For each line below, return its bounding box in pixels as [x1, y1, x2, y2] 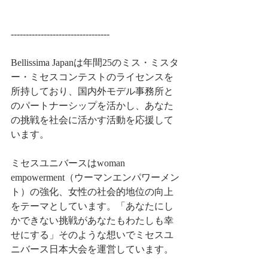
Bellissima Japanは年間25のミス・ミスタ [11, 57, 179, 68]
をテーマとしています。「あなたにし [11, 201, 173, 211]
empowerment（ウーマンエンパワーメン [11, 172, 179, 182]
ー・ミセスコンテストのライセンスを [11, 72, 173, 82]
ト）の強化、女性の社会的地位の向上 [11, 187, 173, 197]
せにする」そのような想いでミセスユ [11, 230, 173, 240]
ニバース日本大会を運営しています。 [11, 244, 173, 254]
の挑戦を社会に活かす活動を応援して [11, 115, 173, 125]
